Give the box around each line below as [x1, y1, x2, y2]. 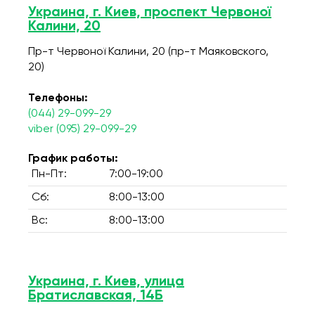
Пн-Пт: [32, 169, 67, 180]
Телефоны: [28, 93, 88, 104]
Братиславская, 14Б [28, 289, 163, 303]
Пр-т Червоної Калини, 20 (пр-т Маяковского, [28, 46, 269, 58]
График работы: [28, 153, 118, 165]
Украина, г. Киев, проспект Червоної [28, 6, 271, 20]
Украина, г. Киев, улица [28, 275, 184, 289]
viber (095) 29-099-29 [28, 124, 136, 135]
